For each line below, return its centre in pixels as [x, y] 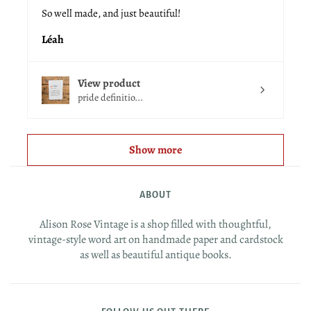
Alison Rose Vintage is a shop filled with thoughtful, [155, 225]
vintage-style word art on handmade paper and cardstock [155, 240]
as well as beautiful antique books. [155, 255]
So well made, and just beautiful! [111, 14]
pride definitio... [110, 98]
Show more [155, 150]
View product [109, 84]
